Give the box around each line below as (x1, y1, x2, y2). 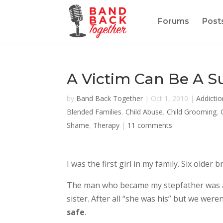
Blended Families (67, 107, 122, 116)
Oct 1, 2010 (151, 94, 189, 103)
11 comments (127, 120, 173, 130)
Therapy (93, 120, 120, 130)
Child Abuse (125, 107, 163, 116)
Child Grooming (167, 107, 217, 116)
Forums (157, 16, 189, 26)
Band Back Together (76, 94, 143, 103)
